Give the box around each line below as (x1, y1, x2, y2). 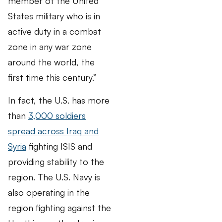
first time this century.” (8, 72, 97, 83)
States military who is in (8, 10, 100, 22)
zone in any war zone (8, 41, 92, 53)
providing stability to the (8, 156, 104, 167)
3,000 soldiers (28, 110, 86, 121)
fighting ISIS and (26, 140, 92, 152)
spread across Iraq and (8, 125, 99, 136)
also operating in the (8, 186, 90, 198)
